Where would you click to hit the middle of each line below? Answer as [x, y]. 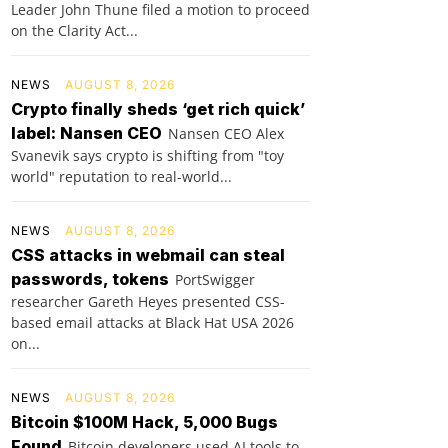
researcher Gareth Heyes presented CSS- [148, 301]
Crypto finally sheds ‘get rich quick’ [158, 108]
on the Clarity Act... [74, 30]
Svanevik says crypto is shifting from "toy [147, 155]
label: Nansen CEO [86, 132]
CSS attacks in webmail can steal [148, 254]
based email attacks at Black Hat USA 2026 [152, 322]
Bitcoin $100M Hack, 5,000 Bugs [144, 421]
